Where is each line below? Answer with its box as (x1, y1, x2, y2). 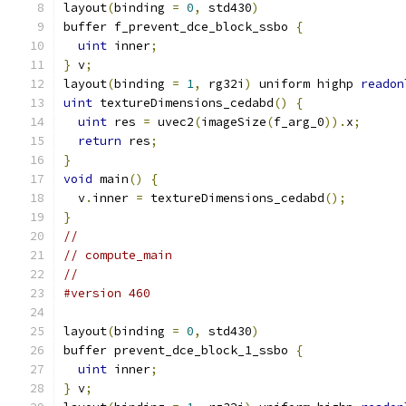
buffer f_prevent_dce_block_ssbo (63, 19, 295, 34)
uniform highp (252, 76, 361, 92)
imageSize (201, 114, 266, 130)
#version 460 (63, 285, 150, 301)
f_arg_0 (274, 114, 324, 130)
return (78, 133, 121, 149)
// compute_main (63, 247, 172, 263)
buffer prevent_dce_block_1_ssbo (63, 343, 295, 358)
